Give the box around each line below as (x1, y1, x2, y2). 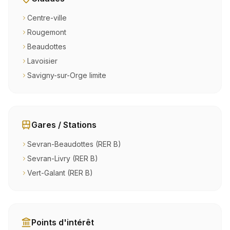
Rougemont (27, 28, 66, 36)
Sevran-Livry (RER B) (27, 154, 98, 163)
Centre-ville (27, 13, 67, 22)
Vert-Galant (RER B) (27, 168, 93, 177)
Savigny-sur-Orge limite (27, 71, 106, 80)
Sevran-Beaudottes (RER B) (27, 140, 121, 148)
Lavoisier (27, 56, 57, 65)
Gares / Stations (31, 120, 97, 130)
